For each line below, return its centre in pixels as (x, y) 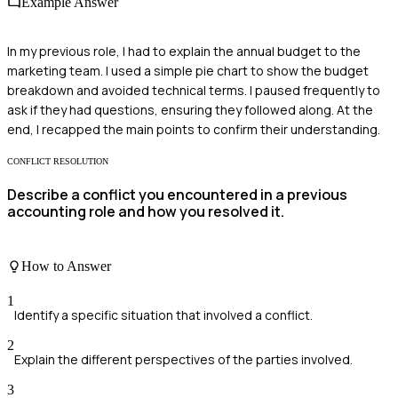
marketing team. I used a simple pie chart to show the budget (188, 70)
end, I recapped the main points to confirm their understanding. (194, 129)
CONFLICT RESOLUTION (58, 161)
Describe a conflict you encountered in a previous (177, 195)
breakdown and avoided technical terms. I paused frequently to (194, 90)
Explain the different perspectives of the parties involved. (183, 359)
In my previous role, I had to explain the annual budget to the (184, 51)
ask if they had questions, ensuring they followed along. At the (190, 109)
